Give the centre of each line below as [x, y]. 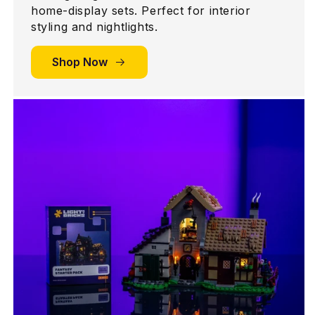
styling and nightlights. [95, 27]
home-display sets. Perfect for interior [141, 11]
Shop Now [80, 62]
